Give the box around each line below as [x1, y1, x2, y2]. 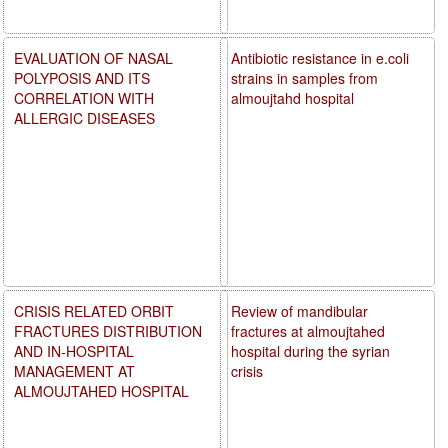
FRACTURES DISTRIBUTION [14, 320, 202, 341]
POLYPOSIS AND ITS [14, 67, 150, 88]
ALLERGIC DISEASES [14, 107, 155, 128]
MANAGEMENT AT [14, 360, 135, 381]
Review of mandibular [231, 300, 369, 321]
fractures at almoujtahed [231, 320, 386, 341]
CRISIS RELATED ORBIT [14, 300, 174, 321]
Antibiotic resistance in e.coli [231, 47, 410, 68]
